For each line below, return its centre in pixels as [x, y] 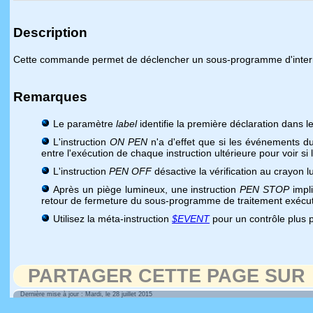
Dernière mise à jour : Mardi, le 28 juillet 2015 [86, 294]
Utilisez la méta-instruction [112, 219]
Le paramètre [85, 124]
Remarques [50, 97]
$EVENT [191, 219]
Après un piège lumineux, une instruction [147, 189]
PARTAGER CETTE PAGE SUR [167, 276]
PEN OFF [130, 171]
